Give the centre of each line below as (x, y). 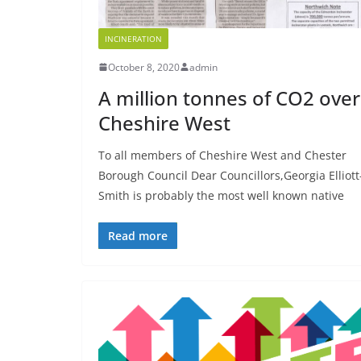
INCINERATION (133, 38)
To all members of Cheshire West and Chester (222, 155)
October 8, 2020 (144, 67)
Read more (138, 235)
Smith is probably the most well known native (221, 195)
